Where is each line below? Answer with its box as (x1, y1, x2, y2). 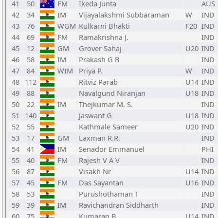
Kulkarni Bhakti (79, 21, 130, 31)
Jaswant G (79, 110, 112, 120)
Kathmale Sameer (79, 122, 138, 131)
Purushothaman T (79, 189, 139, 199)
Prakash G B (79, 54, 120, 64)
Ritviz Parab (79, 77, 118, 87)
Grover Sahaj (79, 43, 122, 53)
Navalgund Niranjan (79, 88, 145, 98)
